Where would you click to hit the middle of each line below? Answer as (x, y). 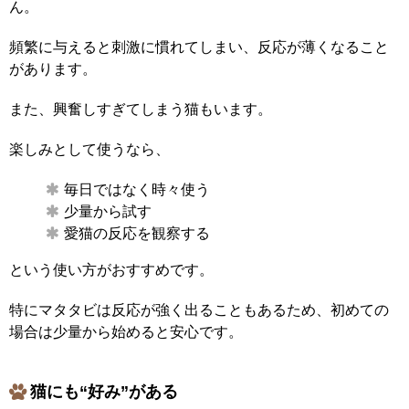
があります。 (53, 68)
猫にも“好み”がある (104, 391)
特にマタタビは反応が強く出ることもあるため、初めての (199, 309)
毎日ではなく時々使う (137, 189)
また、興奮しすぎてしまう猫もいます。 (141, 109)
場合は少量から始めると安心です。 (126, 331)
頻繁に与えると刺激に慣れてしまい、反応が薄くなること (199, 47)
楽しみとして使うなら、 (89, 149)
